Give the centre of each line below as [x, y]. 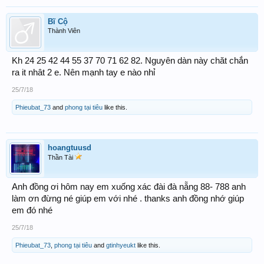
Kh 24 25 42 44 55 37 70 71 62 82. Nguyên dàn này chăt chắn [130, 61]
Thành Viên [64, 31]
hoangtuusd [70, 148]
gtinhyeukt [121, 245]
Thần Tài [61, 158]
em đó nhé [32, 211]
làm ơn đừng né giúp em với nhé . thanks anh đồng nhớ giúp [128, 199]
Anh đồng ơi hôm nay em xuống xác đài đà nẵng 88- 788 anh [129, 187]
